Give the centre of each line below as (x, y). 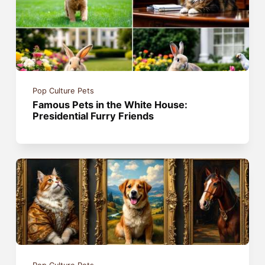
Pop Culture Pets (64, 91)
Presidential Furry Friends (93, 116)
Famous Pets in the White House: (110, 105)
